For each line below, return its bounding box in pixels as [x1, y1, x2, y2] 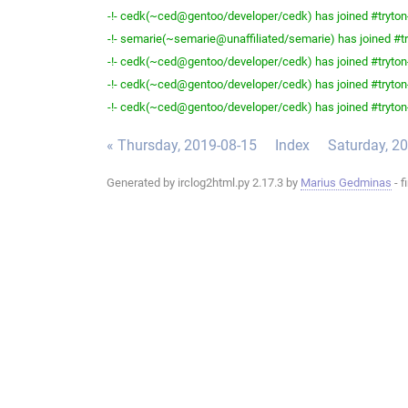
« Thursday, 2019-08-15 [107, 137, 257, 155]
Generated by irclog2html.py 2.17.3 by [107, 176, 301, 190]
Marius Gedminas [301, 176, 392, 190]
